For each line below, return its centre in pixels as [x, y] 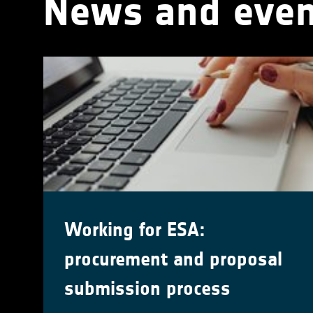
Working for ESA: [134, 230]
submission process [147, 289]
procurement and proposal [173, 260]
